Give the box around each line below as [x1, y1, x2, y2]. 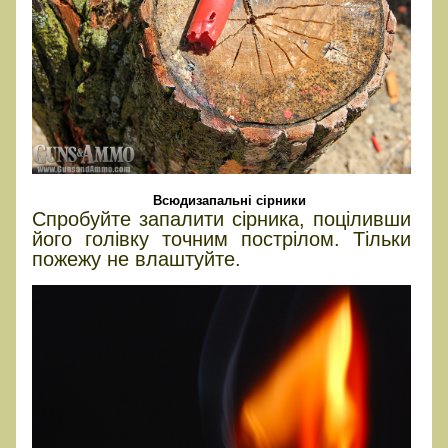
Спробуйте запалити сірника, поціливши [32, 207, 412, 230]
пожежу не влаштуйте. [32, 247, 241, 270]
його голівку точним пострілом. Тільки [32, 227, 412, 250]
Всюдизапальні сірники [153, 192, 307, 208]
